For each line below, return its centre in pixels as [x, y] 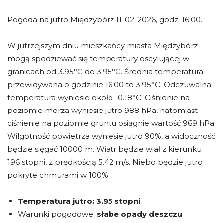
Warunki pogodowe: [57, 214]
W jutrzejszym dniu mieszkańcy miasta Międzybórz [103, 45]
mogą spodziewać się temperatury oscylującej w [98, 58]
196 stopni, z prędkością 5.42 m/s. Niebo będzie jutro [105, 162]
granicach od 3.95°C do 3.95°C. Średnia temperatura [105, 71]
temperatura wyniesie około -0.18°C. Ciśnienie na [99, 97]
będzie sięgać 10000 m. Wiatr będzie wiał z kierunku [105, 149]
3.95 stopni [118, 201]
